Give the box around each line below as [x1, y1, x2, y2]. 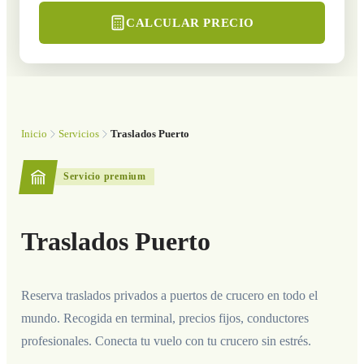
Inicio [20, 128, 47, 140]
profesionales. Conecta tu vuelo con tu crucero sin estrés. [20, 334, 311, 349]
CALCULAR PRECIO [125, 15, 255, 29]
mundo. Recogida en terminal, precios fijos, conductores [20, 311, 309, 326]
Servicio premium [63, 171, 146, 183]
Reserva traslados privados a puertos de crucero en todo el [20, 288, 318, 303]
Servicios [58, 128, 99, 140]
